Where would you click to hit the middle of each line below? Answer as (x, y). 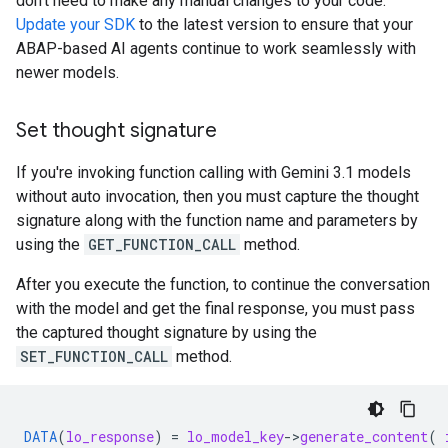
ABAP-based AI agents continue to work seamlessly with (216, 49)
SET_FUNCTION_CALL (94, 357)
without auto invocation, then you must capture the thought (217, 197)
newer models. (67, 73)
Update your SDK (75, 25)
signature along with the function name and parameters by (217, 221)
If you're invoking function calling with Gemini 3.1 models (213, 173)
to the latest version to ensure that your (274, 25)
